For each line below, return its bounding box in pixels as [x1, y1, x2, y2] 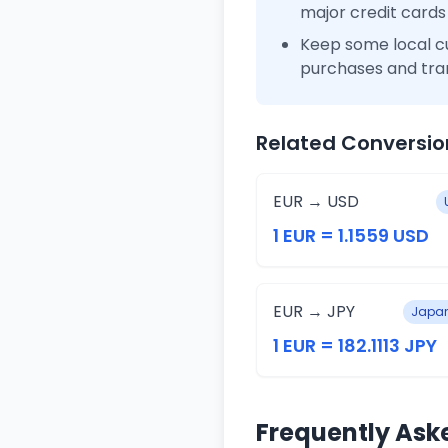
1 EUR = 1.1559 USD [273, 223, 429, 248]
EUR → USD [273, 190, 359, 213]
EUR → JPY [273, 300, 355, 323]
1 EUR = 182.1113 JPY [273, 333, 437, 358]
